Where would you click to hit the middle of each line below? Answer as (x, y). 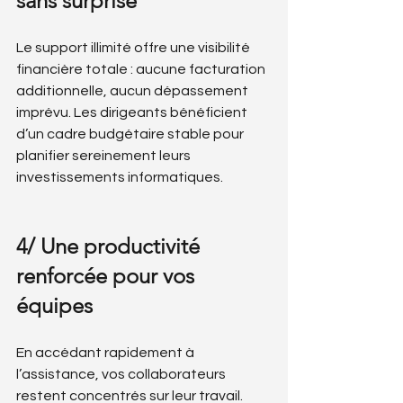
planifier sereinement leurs (105, 156)
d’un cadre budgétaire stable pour (131, 134)
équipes (54, 305)
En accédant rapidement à (107, 353)
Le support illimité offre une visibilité (134, 48)
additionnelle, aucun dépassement (134, 91)
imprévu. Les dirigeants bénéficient (133, 112)
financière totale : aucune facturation (142, 69)
